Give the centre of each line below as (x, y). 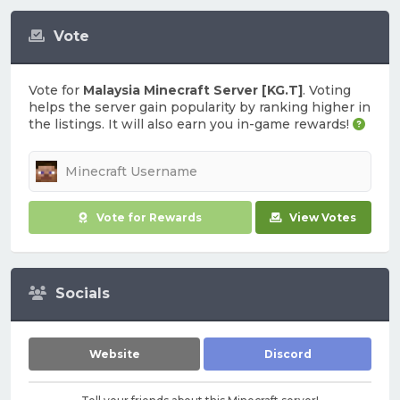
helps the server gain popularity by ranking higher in (200, 107)
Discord (287, 354)
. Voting (327, 90)
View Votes (323, 217)
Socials (83, 293)
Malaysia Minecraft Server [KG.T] (193, 90)
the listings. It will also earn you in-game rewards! (191, 124)
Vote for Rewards (149, 217)
